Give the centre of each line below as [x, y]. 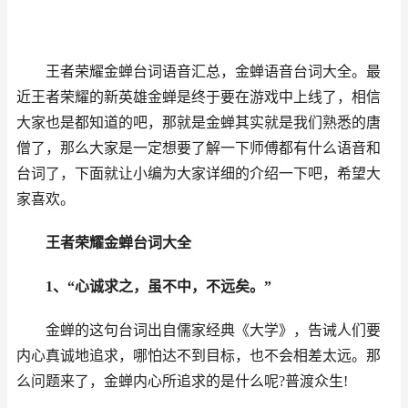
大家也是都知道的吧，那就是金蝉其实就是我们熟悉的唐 [199, 122]
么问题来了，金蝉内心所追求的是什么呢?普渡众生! [182, 381]
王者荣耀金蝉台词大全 [118, 243]
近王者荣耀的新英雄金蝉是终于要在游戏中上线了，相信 [199, 97]
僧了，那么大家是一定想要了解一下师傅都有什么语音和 [199, 148]
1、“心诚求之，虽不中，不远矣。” [158, 286]
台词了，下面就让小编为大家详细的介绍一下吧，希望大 [199, 173]
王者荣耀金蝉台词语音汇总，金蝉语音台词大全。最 [213, 71]
